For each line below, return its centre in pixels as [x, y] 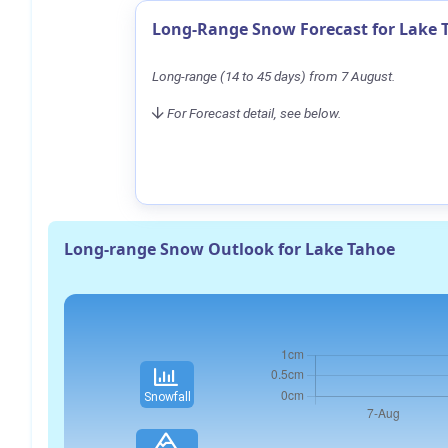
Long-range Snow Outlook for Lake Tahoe [229, 248]
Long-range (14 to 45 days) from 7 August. [273, 75]
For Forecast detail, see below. [254, 112]
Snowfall [167, 396]
